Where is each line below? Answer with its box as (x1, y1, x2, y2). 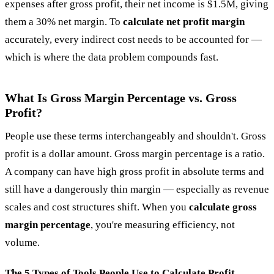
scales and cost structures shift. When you (5, 201, 189, 213)
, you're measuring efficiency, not (91, 218, 235, 231)
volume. (5, 236, 40, 248)
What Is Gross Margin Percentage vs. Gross (5, 91, 237, 105)
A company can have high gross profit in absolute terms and (5, 165, 264, 177)
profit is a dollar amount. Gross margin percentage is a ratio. (5, 147, 265, 160)
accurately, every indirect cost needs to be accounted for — (5, 33, 262, 45)
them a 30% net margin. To (5, 15, 123, 28)
